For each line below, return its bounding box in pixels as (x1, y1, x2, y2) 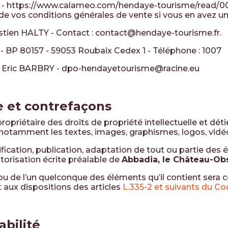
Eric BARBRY (2, 64, 54, 73)
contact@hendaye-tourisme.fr (95, 28, 220, 38)
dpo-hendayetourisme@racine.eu (62, 64, 199, 73)
